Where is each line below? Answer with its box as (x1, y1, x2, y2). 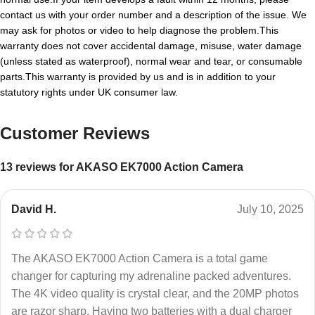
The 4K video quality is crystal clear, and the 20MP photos (11, 287, 299, 300)
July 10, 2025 (237, 202, 304, 215)
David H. (11, 202, 56, 215)
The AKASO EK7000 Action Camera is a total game (11, 252, 268, 264)
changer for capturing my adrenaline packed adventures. (11, 269, 291, 282)
